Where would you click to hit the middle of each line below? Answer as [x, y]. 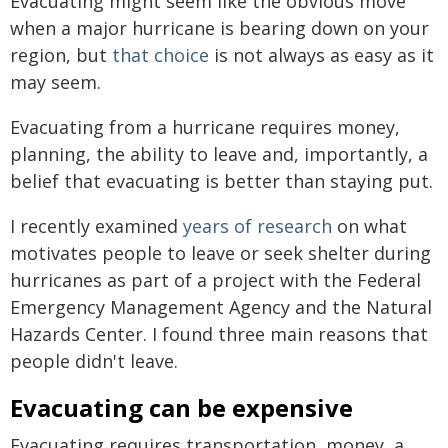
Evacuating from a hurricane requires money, [205, 126]
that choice [160, 54]
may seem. [55, 81]
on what [369, 225]
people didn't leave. [94, 360]
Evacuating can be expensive [181, 407]
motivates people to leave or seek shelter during [220, 252]
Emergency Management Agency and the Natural [221, 306]
